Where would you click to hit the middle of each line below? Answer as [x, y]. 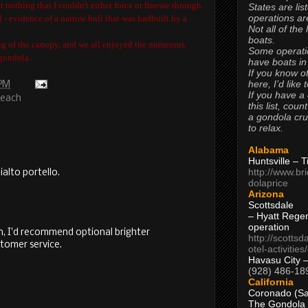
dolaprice [268, 183]
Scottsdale [271, 205]
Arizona [266, 194]
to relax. [266, 128]
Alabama [268, 150]
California [271, 282]
